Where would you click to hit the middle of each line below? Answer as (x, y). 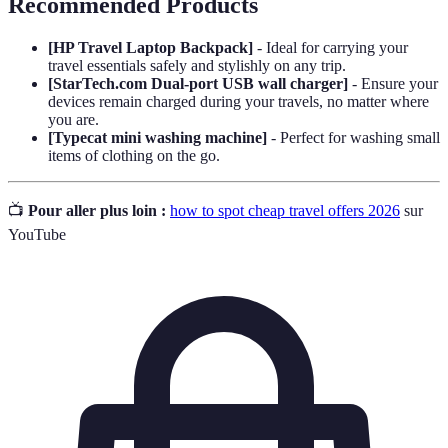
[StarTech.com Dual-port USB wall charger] (198, 83)
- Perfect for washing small (353, 137)
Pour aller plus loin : (97, 210)
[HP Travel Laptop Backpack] (150, 47)
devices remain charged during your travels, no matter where (238, 101)
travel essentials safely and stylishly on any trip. (197, 65)
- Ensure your (393, 83)
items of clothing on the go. (134, 155)
